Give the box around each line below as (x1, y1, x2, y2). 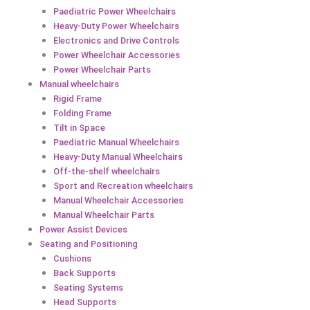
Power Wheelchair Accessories (53, 50, 180, 61)
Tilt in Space (53, 122, 105, 134)
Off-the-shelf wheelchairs (53, 166, 160, 177)
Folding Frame (53, 108, 111, 119)
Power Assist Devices (39, 224, 128, 235)
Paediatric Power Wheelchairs (53, 6, 176, 17)
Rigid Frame (53, 93, 102, 104)
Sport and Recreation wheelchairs (53, 181, 193, 192)
